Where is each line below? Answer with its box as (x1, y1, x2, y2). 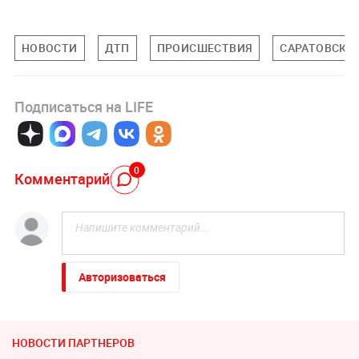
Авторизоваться (78, 269, 166, 285)
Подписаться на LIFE (14, 97, 153, 117)
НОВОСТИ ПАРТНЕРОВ (12, 335, 135, 351)
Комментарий (14, 168, 110, 188)
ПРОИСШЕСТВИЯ (156, 40, 253, 56)
